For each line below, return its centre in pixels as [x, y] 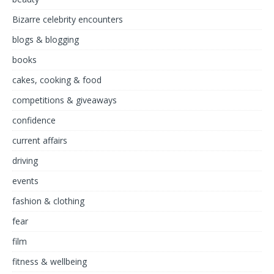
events [25, 180]
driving [25, 160]
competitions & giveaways [65, 100]
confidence [34, 120]
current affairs [40, 140]
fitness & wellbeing [50, 261]
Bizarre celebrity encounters [68, 19]
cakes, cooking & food [57, 80]
